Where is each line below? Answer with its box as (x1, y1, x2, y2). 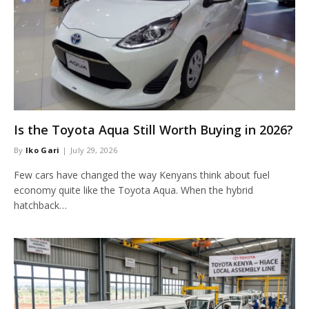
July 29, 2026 (70, 145, 118, 155)
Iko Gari (26, 145, 60, 155)
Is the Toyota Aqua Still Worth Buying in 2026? (14, 121, 293, 138)
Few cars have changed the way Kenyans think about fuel (14, 168, 270, 181)
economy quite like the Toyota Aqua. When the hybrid (14, 183, 253, 197)
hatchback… (14, 199, 67, 212)
